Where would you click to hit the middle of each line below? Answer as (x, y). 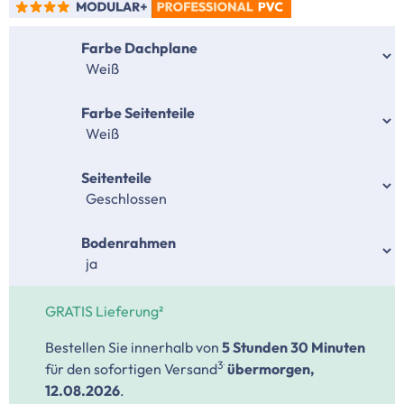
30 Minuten (328, 347)
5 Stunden (255, 347)
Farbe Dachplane (139, 48)
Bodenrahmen (129, 243)
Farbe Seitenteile (138, 113)
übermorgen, (271, 369)
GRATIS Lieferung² (104, 311)
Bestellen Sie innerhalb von (133, 347)
